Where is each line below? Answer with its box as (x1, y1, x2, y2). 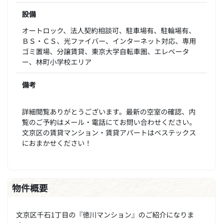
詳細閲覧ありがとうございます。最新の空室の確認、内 (22, 106, 196, 116)
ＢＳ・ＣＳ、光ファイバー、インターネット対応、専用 (22, 35, 196, 46)
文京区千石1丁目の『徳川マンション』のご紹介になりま (16, 209, 194, 220)
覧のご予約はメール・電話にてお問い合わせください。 (22, 116, 196, 127)
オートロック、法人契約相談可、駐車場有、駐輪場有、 (22, 24, 196, 35)
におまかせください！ (22, 137, 92, 148)
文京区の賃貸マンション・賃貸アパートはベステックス (22, 126, 196, 137)
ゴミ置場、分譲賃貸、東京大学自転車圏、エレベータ (22, 45, 189, 56)
